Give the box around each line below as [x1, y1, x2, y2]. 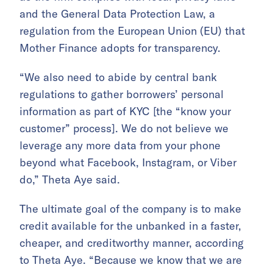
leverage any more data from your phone [19, 138, 221, 153]
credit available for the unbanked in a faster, [19, 219, 241, 233]
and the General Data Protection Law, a [19, 7, 215, 21]
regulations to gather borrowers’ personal [19, 87, 224, 102]
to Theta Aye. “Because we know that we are [19, 253, 242, 268]
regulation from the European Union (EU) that [19, 24, 245, 38]
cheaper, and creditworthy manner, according [19, 236, 244, 250]
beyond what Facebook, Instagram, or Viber [19, 155, 236, 170]
